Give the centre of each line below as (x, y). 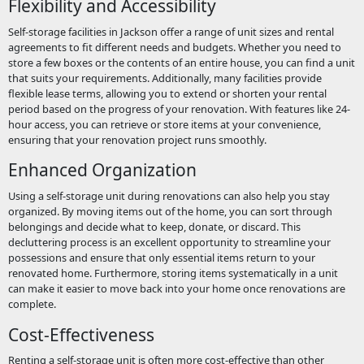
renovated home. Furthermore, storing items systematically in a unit (173, 273)
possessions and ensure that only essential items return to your (161, 257)
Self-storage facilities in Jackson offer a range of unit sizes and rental (171, 31)
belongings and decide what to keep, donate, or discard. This (154, 226)
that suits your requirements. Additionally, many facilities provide (165, 78)
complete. (32, 303)
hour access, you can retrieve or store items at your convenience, (164, 124)
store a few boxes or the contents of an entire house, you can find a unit (181, 62)
